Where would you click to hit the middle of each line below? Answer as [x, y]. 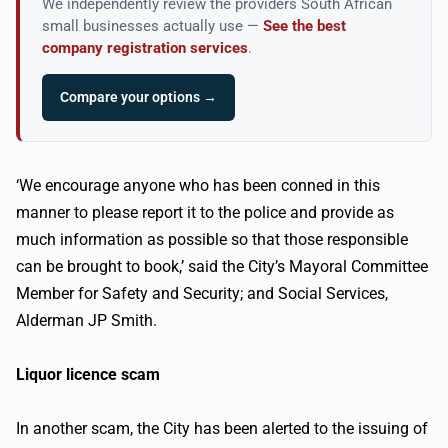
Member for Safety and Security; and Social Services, [202, 293]
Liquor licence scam [88, 374]
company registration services [145, 48]
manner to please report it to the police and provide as [205, 212]
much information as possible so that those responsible [212, 239]
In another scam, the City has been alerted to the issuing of [222, 428]
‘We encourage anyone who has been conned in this [198, 185]
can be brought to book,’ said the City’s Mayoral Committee [222, 266]
